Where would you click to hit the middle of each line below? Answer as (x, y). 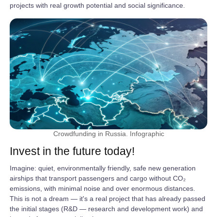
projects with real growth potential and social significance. (97, 5)
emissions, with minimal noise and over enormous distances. (102, 188)
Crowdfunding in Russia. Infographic (108, 134)
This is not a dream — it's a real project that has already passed (108, 199)
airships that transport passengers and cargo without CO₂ (98, 178)
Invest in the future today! (72, 151)
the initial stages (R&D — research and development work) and (106, 209)
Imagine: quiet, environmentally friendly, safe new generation (103, 168)
